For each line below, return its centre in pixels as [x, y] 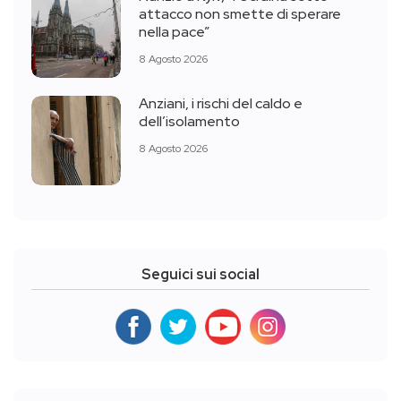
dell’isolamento [189, 122]
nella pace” [174, 32]
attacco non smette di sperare [240, 14]
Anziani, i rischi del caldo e [221, 104]
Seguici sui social [200, 274]
